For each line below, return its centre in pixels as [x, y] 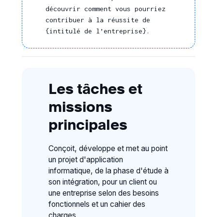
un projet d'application [85, 159]
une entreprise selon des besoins [103, 193]
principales [88, 124]
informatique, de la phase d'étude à [108, 170]
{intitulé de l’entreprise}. [98, 31]
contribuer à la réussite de [98, 20]
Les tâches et [95, 88]
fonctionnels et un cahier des [97, 204]
